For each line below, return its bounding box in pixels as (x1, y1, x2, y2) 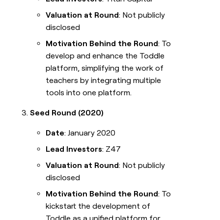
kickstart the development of (46, 201, 151, 211)
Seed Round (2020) (30, 108, 104, 118)
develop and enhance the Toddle (46, 51, 165, 61)
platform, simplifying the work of (46, 63, 164, 73)
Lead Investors (46, 144, 103, 154)
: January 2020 (64, 128, 116, 138)
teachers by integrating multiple (46, 76, 162, 85)
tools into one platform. (46, 88, 132, 98)
